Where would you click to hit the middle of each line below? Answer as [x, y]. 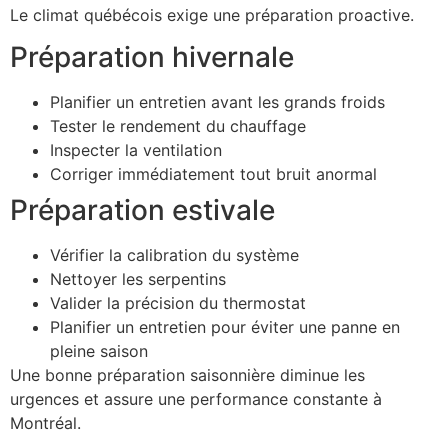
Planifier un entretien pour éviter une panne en [225, 327]
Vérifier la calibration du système [174, 255]
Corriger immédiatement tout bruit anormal [213, 174]
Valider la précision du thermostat [178, 303]
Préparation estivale [142, 210]
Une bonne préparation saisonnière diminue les [187, 375]
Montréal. [45, 423]
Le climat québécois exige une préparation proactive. [212, 14]
